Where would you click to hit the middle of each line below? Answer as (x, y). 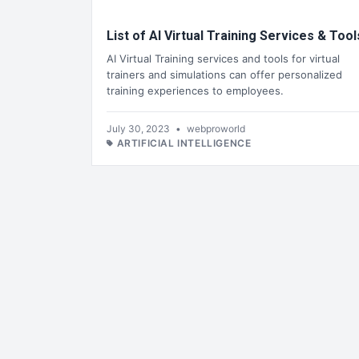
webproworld (216, 128)
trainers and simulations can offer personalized (224, 74)
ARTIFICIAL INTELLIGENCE (184, 143)
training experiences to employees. (195, 90)
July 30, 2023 (139, 128)
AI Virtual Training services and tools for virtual (223, 58)
